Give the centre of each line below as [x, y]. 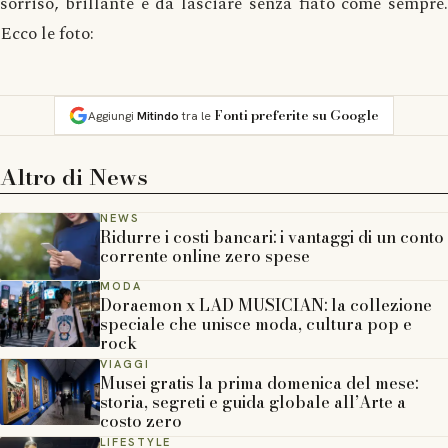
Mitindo [158, 116]
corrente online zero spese [205, 256]
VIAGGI [125, 363]
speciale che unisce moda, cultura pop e [256, 323]
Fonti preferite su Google [296, 115]
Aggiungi [112, 116]
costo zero [141, 420]
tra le [195, 116]
